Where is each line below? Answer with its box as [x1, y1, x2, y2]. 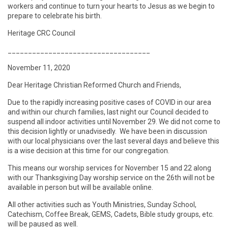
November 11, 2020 [8, 64, 70, 72]
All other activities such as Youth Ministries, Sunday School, [8, 201, 196, 209]
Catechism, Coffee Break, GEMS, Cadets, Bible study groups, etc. [8, 210, 214, 218]
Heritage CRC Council [8, 29, 75, 37]
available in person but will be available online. [8, 183, 153, 191]
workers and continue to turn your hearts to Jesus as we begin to [8, 2, 215, 10]
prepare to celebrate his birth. [8, 12, 102, 20]
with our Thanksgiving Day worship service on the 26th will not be [8, 174, 215, 182]
